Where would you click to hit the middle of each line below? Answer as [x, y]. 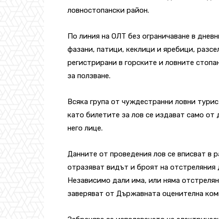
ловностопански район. [108, 10]
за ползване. [89, 76]
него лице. [85, 128]
